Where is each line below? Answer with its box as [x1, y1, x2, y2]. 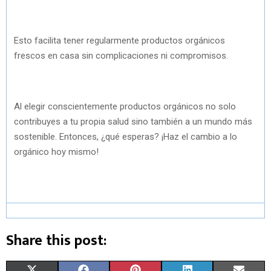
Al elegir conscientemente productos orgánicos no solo [14, 100, 236, 112]
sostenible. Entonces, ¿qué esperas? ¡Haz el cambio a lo [14, 131, 237, 142]
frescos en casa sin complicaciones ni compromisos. [14, 50, 228, 61]
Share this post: [6, 228, 106, 253]
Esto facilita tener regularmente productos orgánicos [14, 34, 225, 46]
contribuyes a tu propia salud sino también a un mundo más [14, 116, 252, 127]
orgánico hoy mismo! [14, 146, 99, 157]
